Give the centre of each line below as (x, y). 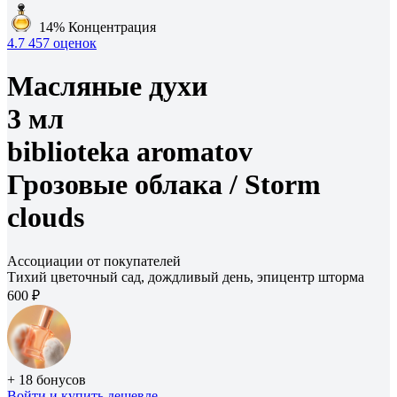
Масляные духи (107, 86)
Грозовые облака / (126, 185)
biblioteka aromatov (130, 152)
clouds (46, 218)
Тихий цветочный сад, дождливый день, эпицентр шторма (186, 276)
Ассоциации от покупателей (94, 261)
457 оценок (62, 43)
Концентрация (112, 27)
